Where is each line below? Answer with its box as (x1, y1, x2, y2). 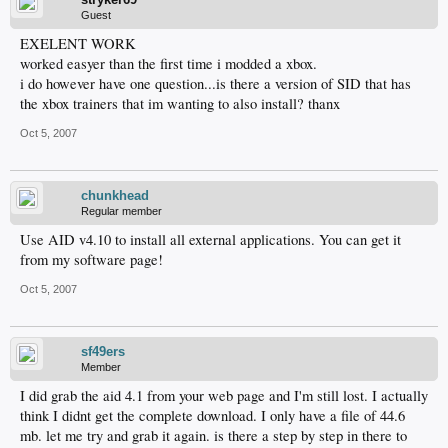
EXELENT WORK (20, 34, 136, 54)
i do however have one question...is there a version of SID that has (20, 74, 411, 94)
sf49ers (81, 344, 125, 360)
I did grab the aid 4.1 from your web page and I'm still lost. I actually (20, 386, 428, 406)
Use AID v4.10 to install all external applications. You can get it (20, 230, 401, 250)
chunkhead (81, 188, 149, 204)
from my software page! (20, 250, 163, 270)
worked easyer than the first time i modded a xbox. (20, 54, 317, 74)
